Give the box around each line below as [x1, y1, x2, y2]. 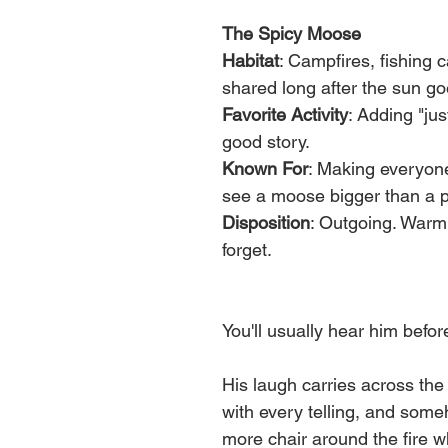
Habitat [222, 49, 279, 71]
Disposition [222, 211, 310, 233]
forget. [222, 238, 272, 260]
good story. [222, 130, 310, 152]
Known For [222, 157, 308, 179]
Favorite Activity [222, 103, 348, 125]
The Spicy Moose [222, 22, 361, 44]
